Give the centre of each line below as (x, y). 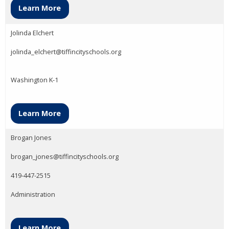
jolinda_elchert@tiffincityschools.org (66, 51)
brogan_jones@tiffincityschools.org (65, 156)
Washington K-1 (35, 79)
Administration (33, 194)
